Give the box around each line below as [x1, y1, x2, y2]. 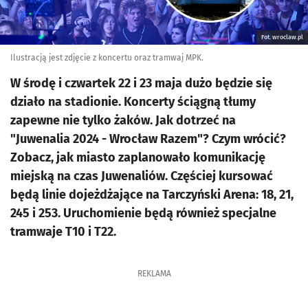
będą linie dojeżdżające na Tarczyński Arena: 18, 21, [10, 187, 294, 202]
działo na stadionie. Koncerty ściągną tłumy [10, 94, 256, 109]
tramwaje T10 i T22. [10, 224, 116, 239]
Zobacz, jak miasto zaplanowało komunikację [10, 150, 265, 165]
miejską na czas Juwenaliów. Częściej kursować [10, 168, 273, 184]
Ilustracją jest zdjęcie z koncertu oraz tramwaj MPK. [10, 53, 203, 63]
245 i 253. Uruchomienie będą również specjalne [10, 206, 276, 221]
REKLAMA [137, 269, 171, 278]
